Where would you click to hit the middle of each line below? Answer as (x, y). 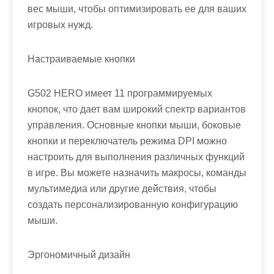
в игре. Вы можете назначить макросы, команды (137, 173)
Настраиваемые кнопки (81, 59)
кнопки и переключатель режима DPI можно (127, 141)
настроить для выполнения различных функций (136, 157)
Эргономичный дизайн (79, 255)
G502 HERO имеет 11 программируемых (120, 94)
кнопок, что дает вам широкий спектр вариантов (137, 109)
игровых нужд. (60, 25)
